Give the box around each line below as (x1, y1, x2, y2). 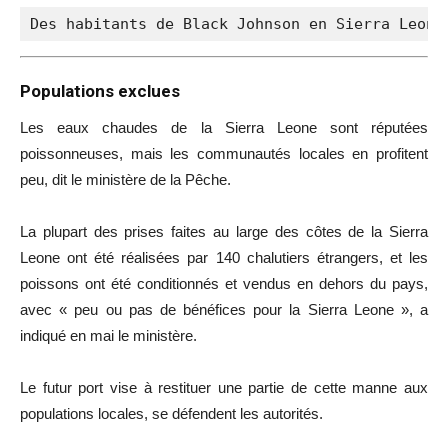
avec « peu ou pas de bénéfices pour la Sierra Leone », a (20, 301, 428, 319)
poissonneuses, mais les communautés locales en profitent (20, 145, 428, 163)
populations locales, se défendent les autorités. (20, 405, 323, 423)
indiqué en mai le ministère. (20, 327, 197, 345)
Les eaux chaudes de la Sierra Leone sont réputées (20, 119, 428, 137)
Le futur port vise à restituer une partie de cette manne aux (20, 379, 428, 397)
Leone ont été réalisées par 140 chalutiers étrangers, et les (20, 249, 428, 267)
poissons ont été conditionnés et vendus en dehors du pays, (20, 275, 428, 293)
